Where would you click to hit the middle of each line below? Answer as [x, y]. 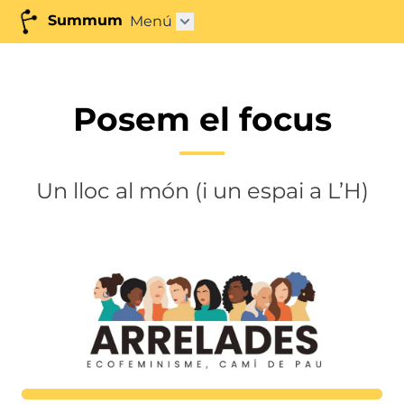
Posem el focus [202, 119]
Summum [83, 21]
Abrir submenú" [241, 26]
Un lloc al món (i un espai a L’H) [202, 191]
